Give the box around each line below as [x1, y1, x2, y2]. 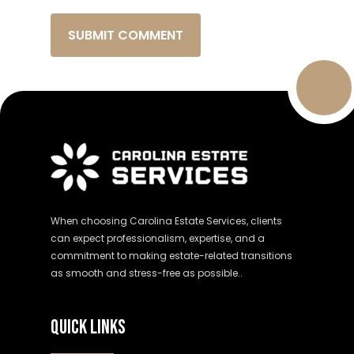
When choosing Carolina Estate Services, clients [51, 214, 282, 228]
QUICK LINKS [51, 315, 126, 341]
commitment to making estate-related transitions [51, 249, 292, 263]
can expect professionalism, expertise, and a [51, 232, 265, 246]
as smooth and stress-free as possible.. [51, 266, 243, 281]
